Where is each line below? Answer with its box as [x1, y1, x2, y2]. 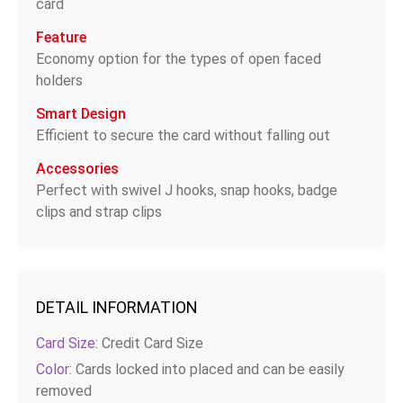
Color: [36, 360, 72, 378]
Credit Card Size [98, 334, 203, 352]
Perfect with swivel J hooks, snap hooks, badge [36, 181, 337, 199]
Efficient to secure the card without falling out [36, 126, 330, 144]
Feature [36, 28, 86, 46]
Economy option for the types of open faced [36, 49, 321, 67]
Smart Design [36, 104, 130, 122]
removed [36, 381, 92, 399]
